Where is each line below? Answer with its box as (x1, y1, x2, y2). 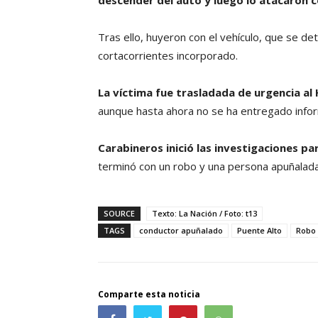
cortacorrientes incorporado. (98, 48, 238, 63)
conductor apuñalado (139, 225, 223, 236)
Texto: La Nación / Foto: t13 (152, 208, 257, 219)
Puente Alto (237, 225, 282, 236)
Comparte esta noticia (98, 288, 200, 301)
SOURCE (104, 208, 135, 219)
